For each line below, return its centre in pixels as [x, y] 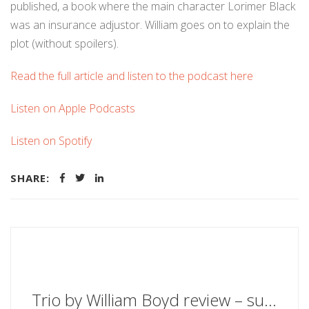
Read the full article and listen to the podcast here [132, 76]
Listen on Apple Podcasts [73, 108]
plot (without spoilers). [64, 43]
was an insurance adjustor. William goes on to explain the [150, 25]
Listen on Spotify [51, 141]
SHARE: [30, 178]
